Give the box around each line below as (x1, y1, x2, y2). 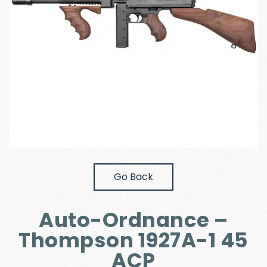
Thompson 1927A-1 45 (18, 226, 249, 254)
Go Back (114, 170, 153, 184)
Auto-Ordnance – (39, 206, 228, 234)
